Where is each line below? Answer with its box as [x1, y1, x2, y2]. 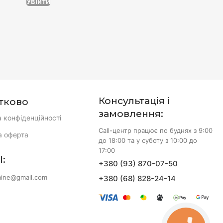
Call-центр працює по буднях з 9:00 [99, 126, 213, 134]
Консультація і [99, 95, 170, 107]
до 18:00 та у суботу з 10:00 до [99, 136, 198, 144]
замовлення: [99, 108, 164, 119]
